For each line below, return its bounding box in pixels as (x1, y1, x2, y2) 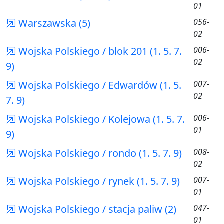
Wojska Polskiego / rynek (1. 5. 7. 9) (16, 174, 180, 188)
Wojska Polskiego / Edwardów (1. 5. (16, 78, 181, 92)
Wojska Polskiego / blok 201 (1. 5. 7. (16, 44, 182, 58)
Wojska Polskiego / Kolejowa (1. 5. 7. (16, 112, 185, 126)
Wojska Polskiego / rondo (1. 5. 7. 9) (16, 146, 182, 160)
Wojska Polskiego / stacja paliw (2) (16, 202, 176, 216)
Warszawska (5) (16, 16, 90, 30)
